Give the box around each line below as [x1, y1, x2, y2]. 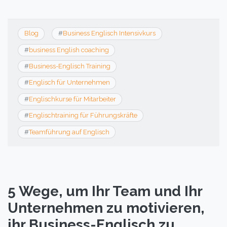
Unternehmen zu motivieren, [8, 199, 204, 216]
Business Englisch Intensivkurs [62, 29, 156, 37]
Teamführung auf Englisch [28, 128, 109, 136]
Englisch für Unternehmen [28, 79, 110, 87]
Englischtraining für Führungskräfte [28, 111, 137, 120]
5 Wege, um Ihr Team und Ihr [8, 182, 202, 200]
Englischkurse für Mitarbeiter [28, 95, 116, 103]
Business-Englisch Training [28, 62, 110, 70]
